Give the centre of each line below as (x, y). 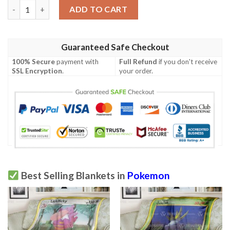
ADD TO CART (99, 9)
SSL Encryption (37, 71)
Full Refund (138, 61)
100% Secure (34, 61)
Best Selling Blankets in (73, 175)
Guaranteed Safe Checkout (115, 47)
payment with (77, 61)
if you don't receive (187, 61)
